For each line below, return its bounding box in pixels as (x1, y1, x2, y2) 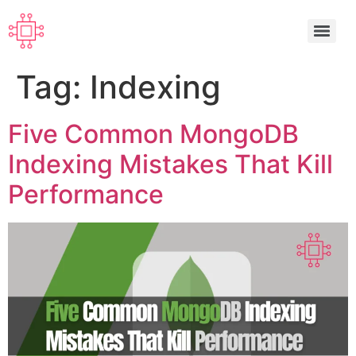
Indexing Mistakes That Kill (8, 149, 333, 180)
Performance (8, 179, 164, 210)
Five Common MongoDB (8, 118, 299, 149)
